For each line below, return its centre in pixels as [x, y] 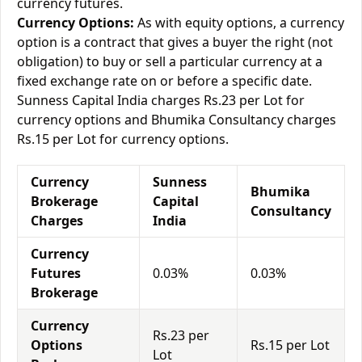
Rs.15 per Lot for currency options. [123, 139]
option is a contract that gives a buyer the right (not [175, 42]
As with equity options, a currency [239, 23]
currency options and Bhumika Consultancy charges [177, 120]
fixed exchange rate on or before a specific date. [164, 81]
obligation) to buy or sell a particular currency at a [170, 61]
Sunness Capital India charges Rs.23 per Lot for [161, 100]
